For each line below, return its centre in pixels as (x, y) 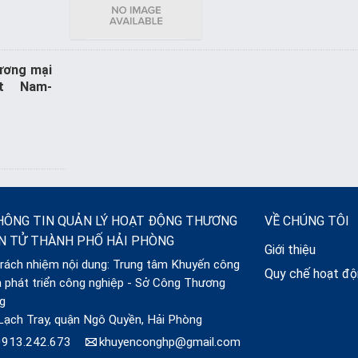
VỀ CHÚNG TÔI (307, 221)
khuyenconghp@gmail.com (169, 342)
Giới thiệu (290, 250)
